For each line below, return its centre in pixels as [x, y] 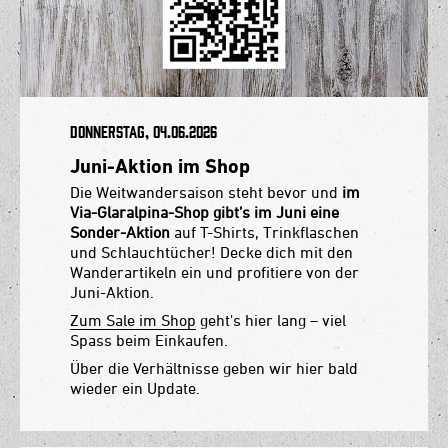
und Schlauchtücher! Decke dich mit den [211, 251]
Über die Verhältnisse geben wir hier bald [214, 367]
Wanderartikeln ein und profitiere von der [214, 271]
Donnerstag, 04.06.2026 [143, 131]
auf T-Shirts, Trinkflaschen [264, 231]
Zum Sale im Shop [133, 319]
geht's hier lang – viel [271, 319]
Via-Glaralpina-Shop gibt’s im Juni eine [204, 211]
